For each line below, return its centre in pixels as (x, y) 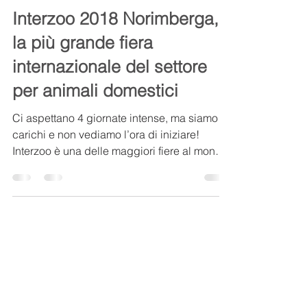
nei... (24, 205)
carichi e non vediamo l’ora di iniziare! (106, 172)
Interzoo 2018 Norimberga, (115, 56)
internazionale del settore (110, 104)
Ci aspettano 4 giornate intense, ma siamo (115, 156)
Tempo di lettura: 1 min (140, 27)
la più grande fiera (83, 80)
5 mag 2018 (63, 27)
